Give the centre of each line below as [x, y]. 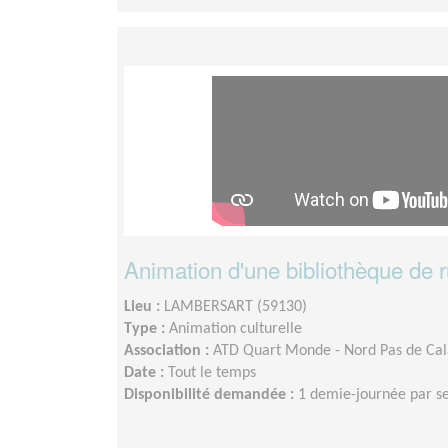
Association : [168, 351]
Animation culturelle [235, 329]
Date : [146, 373]
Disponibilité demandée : [211, 395]
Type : [146, 329]
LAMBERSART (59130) [235, 307]
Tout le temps [212, 373]
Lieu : [144, 307]
